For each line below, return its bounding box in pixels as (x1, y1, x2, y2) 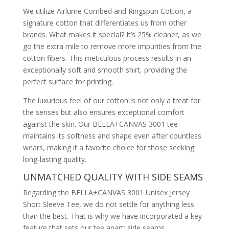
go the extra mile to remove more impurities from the (22, 41, 201, 52)
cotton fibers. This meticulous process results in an (22, 53, 191, 63)
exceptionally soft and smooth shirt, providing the (22, 65, 187, 75)
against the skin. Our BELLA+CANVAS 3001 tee (22, 119, 178, 129)
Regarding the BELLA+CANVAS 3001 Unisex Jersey (22, 188, 190, 198)
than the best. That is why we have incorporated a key (22, 211, 202, 221)
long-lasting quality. (22, 154, 86, 165)
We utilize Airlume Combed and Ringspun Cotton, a (22, 6, 192, 16)
